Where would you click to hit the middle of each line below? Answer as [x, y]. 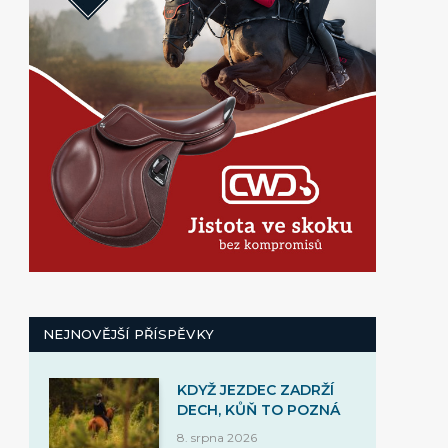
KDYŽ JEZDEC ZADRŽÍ [255, 390]
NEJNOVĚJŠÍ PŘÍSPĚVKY [129, 334]
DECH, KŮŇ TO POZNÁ [258, 410]
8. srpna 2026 [217, 437]
